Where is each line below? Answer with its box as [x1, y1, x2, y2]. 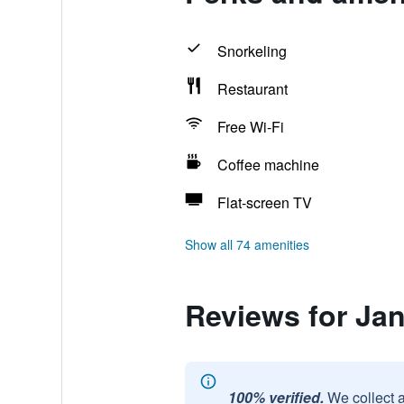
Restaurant [216, 78, 288, 99]
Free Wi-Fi [216, 116, 284, 137]
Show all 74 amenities [184, 235, 309, 253]
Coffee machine [216, 154, 319, 175]
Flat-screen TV [216, 192, 312, 213]
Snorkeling [216, 41, 287, 61]
